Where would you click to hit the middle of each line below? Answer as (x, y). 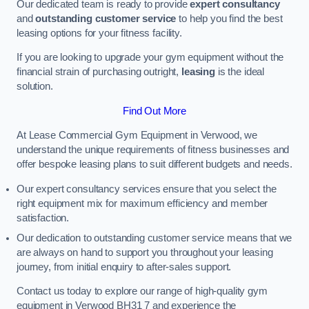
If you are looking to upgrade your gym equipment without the (150, 58)
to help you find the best (229, 18)
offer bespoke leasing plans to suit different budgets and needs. (154, 165)
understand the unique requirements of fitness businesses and (153, 150)
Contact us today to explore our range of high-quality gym (142, 291)
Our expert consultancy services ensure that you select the (147, 189)
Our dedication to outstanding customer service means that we (154, 238)
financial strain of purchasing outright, (99, 72)
